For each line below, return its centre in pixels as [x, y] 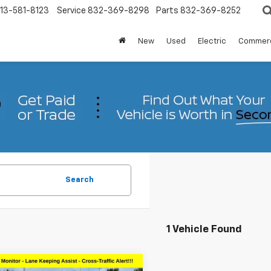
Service [71, 11]
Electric [212, 41]
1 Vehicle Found [204, 230]
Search [80, 180]
